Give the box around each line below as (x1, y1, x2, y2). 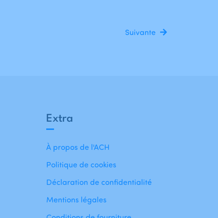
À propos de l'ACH (46, 142, 109, 152)
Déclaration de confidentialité (46, 177, 152, 187)
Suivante (125, 27, 156, 37)
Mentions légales (46, 195, 107, 205)
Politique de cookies (46, 160, 116, 170)
